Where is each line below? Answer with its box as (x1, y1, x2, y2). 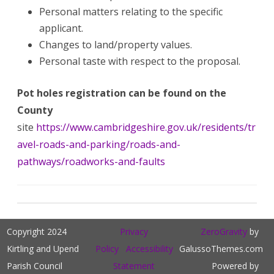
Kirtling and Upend (7, 242, 80, 254)
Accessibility (125, 242, 173, 254)
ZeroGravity (200, 225, 247, 237)
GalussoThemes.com (179, 242, 263, 254)
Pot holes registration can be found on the (17, 86, 226, 100)
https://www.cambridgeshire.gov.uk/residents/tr (36, 120, 256, 134)
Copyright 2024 (7, 225, 67, 237)
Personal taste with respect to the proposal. (39, 54, 240, 68)
